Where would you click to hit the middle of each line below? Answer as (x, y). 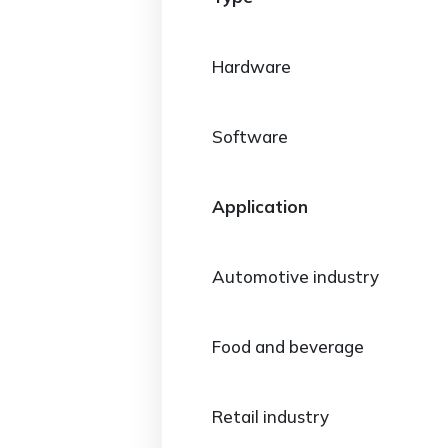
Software (250, 136)
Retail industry (270, 416)
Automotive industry (295, 276)
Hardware (251, 66)
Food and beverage (288, 346)
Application (260, 206)
